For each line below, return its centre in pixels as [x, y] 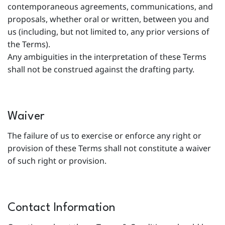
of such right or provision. [57, 161]
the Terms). [31, 44]
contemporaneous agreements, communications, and [110, 7]
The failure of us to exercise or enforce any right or [104, 136]
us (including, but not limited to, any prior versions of [108, 32]
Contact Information [62, 208]
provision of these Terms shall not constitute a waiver [109, 148]
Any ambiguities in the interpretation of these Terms [107, 57]
